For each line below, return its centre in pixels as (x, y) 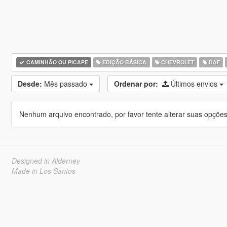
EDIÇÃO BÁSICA (124, 62)
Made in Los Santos (43, 171)
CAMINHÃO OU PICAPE (56, 62)
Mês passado (66, 84)
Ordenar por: (136, 84)
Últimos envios (195, 84)
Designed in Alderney (46, 161)
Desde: (30, 84)
